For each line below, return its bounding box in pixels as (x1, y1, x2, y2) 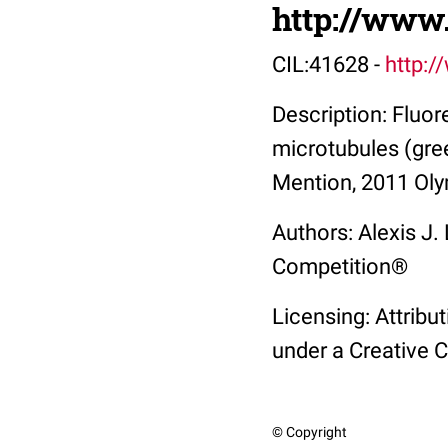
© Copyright (272, 424, 347, 440)
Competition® (272, 254, 408, 279)
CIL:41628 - (272, 52, 385, 77)
